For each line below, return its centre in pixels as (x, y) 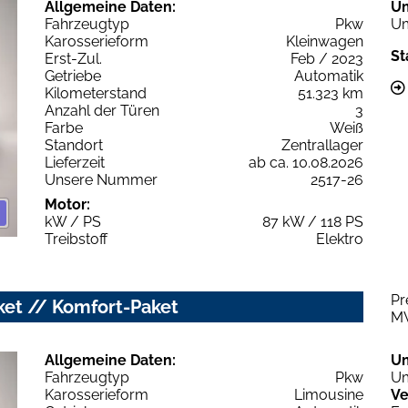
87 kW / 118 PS (313, 221)
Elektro (340, 239)
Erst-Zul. (73, 58)
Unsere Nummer (101, 179)
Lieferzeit (75, 162)
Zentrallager (322, 145)
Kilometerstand (96, 93)
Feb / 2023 (327, 58)
